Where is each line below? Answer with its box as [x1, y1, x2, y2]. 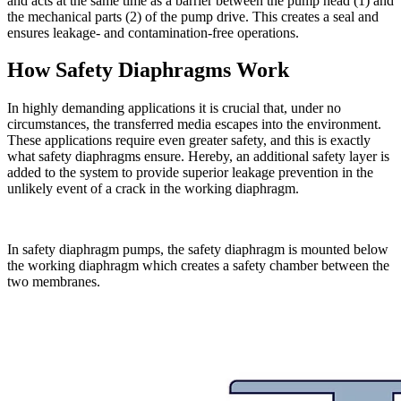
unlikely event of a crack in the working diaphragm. [7, 181, 299, 197]
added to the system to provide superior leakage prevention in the [7, 165, 373, 181]
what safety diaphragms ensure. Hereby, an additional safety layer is [7, 149, 389, 165]
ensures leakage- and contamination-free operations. [7, 24, 299, 40]
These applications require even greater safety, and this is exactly [7, 132, 371, 149]
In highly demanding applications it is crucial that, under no [7, 100, 341, 116]
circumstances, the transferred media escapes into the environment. [7, 116, 381, 132]
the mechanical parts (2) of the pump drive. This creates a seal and [7, 8, 379, 24]
